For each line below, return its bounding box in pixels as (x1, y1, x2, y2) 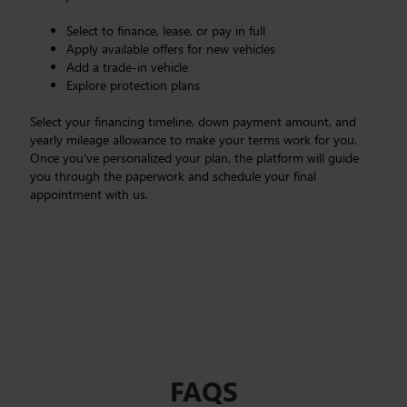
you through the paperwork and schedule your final (30, 167, 317, 184)
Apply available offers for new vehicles (66, 40, 276, 57)
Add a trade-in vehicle (66, 58, 189, 75)
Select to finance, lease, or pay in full (66, 22, 266, 39)
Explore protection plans (66, 76, 201, 94)
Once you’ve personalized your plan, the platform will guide (30, 149, 360, 166)
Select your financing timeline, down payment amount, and (30, 113, 357, 130)
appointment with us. (30, 185, 149, 203)
